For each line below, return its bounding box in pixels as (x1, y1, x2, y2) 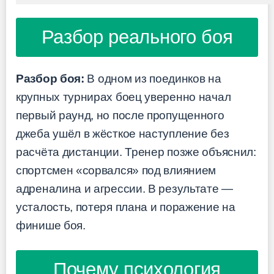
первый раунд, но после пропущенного (16, 109, 224, 122)
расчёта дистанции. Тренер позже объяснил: (16, 146, 256, 159)
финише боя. (16, 219, 86, 232)
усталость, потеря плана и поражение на (16, 201, 235, 214)
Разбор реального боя (41, 26, 233, 48)
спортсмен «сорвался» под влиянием (16, 164, 217, 177)
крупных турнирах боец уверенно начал (16, 91, 231, 104)
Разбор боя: (16, 72, 84, 86)
